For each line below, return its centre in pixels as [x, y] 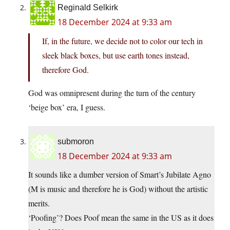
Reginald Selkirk [88, 8]
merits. [39, 203]
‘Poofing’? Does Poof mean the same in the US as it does [121, 218]
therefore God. [65, 70]
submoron [76, 142]
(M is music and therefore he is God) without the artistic [118, 189]
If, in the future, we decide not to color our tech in [122, 41]
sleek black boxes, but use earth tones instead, [116, 55]
